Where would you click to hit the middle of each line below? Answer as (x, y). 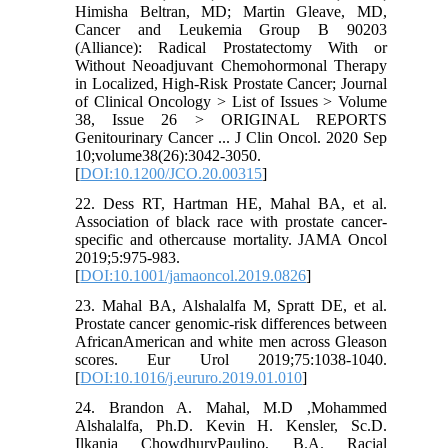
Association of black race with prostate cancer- (231, 222)
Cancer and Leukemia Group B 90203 (231, 30)
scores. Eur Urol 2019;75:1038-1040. (231, 360)
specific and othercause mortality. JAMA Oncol (231, 240)
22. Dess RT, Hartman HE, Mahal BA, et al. (231, 204)
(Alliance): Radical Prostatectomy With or (231, 48)
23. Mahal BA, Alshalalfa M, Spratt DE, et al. (231, 306)
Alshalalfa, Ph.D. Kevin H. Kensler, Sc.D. (231, 426)
